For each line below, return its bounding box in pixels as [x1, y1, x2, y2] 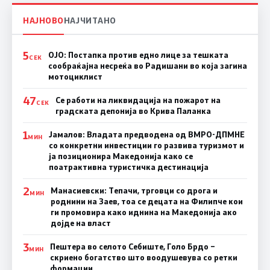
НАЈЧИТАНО [63, 14, 116, 26]
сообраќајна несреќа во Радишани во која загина [48, 60, 247, 71]
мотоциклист [48, 71, 102, 82]
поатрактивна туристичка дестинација [48, 162, 209, 172]
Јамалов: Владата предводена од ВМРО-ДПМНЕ [48, 129, 245, 140]
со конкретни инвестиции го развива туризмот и [48, 140, 244, 151]
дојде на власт [50, 218, 111, 228]
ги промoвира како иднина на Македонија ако [50, 207, 237, 218]
